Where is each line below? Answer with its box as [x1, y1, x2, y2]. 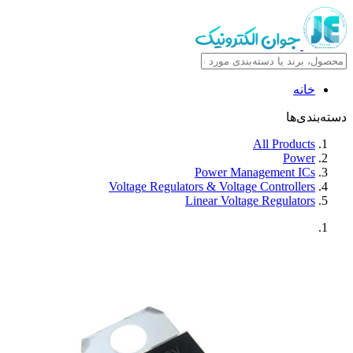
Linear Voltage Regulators [185, 194, 315, 207]
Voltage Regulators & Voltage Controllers [109, 180, 315, 193]
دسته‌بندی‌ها [286, 110, 347, 124]
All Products [253, 137, 315, 150]
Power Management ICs [195, 165, 315, 179]
